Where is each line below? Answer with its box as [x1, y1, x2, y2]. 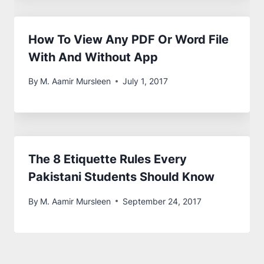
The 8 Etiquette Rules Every [28, 152, 187, 167]
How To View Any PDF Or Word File [28, 32, 229, 47]
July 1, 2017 [123, 76, 169, 87]
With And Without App [28, 49, 158, 64]
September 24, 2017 [123, 196, 202, 206]
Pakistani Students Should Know [28, 170, 214, 184]
